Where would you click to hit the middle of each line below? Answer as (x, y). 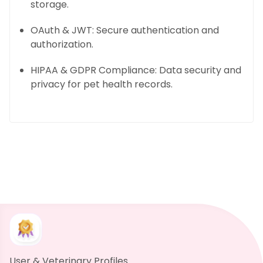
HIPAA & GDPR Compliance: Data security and (136, 70)
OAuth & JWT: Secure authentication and (125, 30)
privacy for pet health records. (102, 84)
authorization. (62, 44)
